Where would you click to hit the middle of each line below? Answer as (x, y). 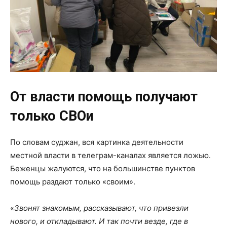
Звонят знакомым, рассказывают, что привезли (101, 208)
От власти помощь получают (104, 97)
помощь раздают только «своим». (73, 181)
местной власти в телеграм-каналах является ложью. (110, 155)
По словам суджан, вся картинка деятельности (97, 142)
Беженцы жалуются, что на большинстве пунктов (103, 168)
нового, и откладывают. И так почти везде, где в (99, 221)
